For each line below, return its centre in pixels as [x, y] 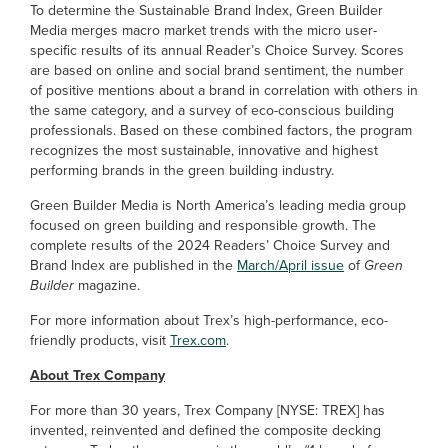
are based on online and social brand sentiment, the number [217, 70]
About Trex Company [97, 375]
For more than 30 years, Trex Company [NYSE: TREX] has [207, 410]
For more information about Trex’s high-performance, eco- [209, 320]
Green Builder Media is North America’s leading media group [218, 205]
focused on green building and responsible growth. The [203, 225]
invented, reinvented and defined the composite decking [205, 430]
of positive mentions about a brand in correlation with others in [224, 90]
